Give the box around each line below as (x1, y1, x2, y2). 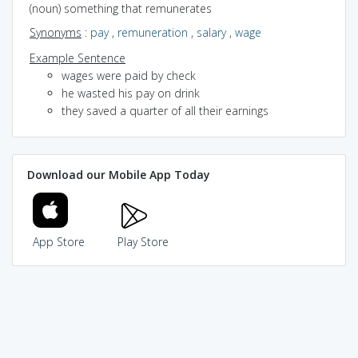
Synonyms (30, 24, 82, 40)
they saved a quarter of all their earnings (62, 102, 268, 118)
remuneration (117, 24, 188, 40)
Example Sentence (30, 50, 125, 66)
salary (197, 24, 226, 40)
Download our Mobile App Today (26, 167, 210, 182)
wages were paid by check (62, 67, 196, 83)
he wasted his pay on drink (62, 85, 200, 101)
